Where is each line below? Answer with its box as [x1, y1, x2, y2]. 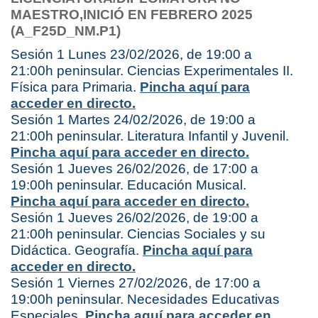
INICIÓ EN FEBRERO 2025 [83, 6, 253, 22]
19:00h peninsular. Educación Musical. [11, 177, 246, 192]
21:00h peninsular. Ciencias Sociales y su [11, 226, 265, 241]
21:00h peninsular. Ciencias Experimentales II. [11, 62, 293, 78]
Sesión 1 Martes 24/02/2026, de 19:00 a [11, 111, 256, 127]
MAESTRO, [11, 6, 83, 22]
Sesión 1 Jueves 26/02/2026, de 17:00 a [11, 160, 258, 176]
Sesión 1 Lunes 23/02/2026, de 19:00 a [11, 46, 252, 62]
